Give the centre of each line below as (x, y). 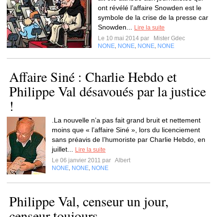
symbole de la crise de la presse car (153, 17)
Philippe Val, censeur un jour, (89, 201)
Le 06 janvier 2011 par (83, 160)
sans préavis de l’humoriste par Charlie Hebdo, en (129, 139)
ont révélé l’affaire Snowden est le (150, 8)
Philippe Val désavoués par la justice (108, 91)
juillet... (63, 149)
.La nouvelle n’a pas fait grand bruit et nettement (126, 120)
